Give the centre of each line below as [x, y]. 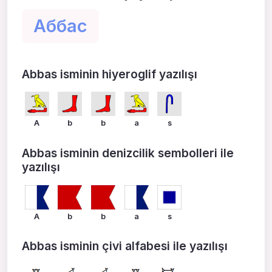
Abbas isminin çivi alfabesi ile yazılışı [125, 246]
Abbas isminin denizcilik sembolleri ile [128, 153]
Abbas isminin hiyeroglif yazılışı [110, 74]
